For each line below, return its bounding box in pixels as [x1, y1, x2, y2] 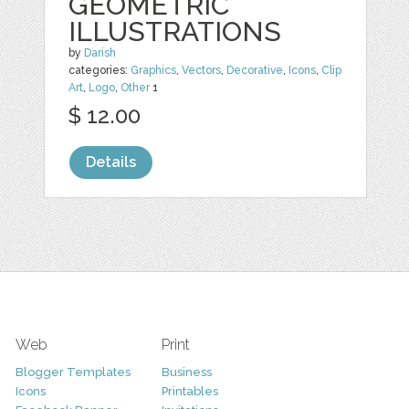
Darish [84, 47, 117, 60]
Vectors [182, 64, 222, 78]
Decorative [226, 64, 284, 78]
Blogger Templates [15, 365, 131, 380]
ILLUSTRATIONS [68, 16, 282, 48]
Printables [161, 384, 218, 399]
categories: [68, 64, 131, 78]
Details [86, 153, 137, 172]
